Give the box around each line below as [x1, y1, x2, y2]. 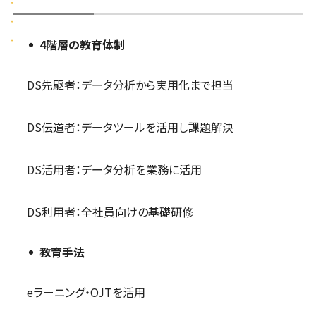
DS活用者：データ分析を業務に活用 [26, 161, 202, 178]
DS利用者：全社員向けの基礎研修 [26, 203, 193, 221]
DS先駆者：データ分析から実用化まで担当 [26, 76, 233, 94]
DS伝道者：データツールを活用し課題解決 [26, 119, 233, 136]
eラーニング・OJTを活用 [26, 284, 145, 301]
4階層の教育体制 [39, 36, 125, 54]
